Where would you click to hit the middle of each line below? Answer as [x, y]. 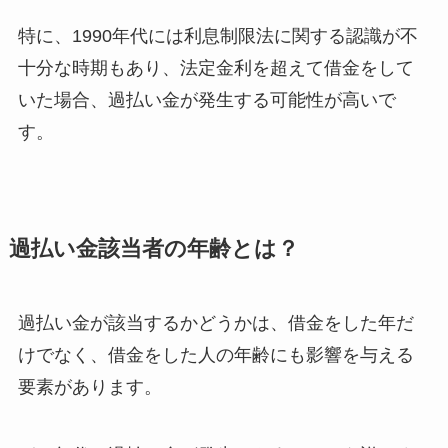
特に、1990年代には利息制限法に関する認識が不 [217, 36]
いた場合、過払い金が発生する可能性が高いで [206, 100]
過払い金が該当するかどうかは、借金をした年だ [215, 323]
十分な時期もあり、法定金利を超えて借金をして [215, 68]
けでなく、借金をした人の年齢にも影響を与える [215, 355]
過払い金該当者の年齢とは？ [153, 249]
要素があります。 [89, 387]
